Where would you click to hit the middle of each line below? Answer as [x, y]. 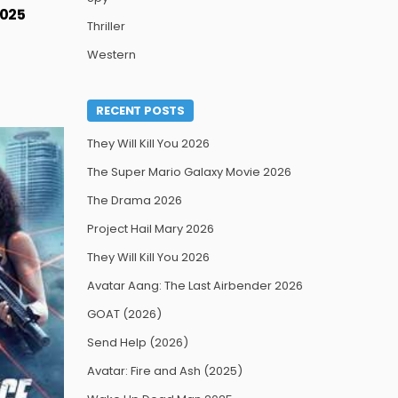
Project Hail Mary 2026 [151, 229]
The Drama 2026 [135, 200]
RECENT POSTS [141, 111]
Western [112, 55]
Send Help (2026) [138, 342]
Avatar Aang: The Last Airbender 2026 [195, 286]
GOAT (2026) [125, 314]
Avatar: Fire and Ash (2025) [165, 371]
